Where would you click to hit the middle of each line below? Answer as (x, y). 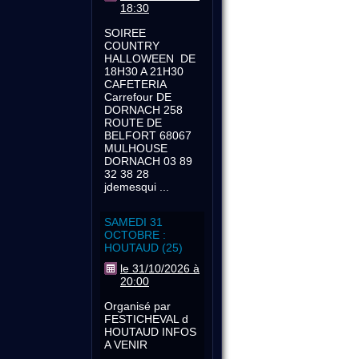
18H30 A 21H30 (145, 71)
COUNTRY (132, 46)
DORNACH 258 (143, 110)
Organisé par (137, 307)
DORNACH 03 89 (148, 161)
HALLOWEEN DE (150, 58)
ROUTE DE (133, 123)
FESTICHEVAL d (146, 319)
